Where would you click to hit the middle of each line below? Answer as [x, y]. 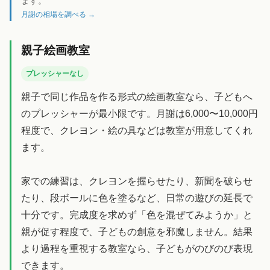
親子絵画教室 [55, 50]
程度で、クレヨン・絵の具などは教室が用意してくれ [137, 130]
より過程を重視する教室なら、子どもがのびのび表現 [137, 248]
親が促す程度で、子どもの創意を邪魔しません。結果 [137, 231]
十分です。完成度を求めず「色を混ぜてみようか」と [137, 215]
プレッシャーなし [55, 74]
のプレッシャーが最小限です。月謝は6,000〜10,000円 [140, 113]
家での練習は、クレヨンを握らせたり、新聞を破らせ [137, 181]
